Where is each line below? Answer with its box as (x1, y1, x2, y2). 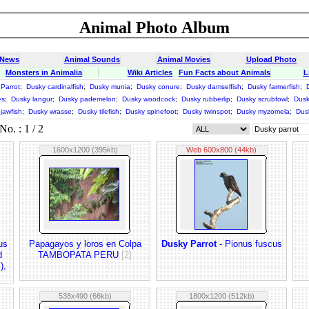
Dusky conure (137, 83, 180, 90)
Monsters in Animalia (6, 68, 82, 77)
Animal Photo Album (79, 19, 230, 37)
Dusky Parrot (161, 239, 217, 249)
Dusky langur (11, 95, 52, 103)
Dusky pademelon (59, 95, 116, 103)
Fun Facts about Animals (179, 68, 270, 77)
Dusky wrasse (28, 108, 72, 115)
